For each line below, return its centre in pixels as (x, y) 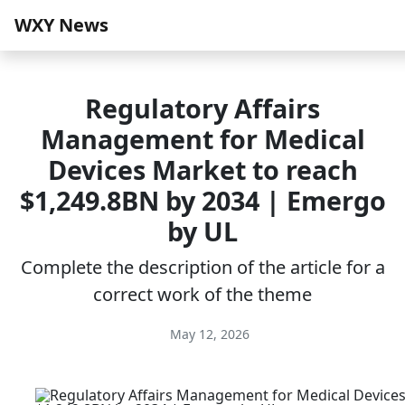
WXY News (61, 25)
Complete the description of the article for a (202, 267)
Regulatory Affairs (202, 108)
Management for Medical (202, 139)
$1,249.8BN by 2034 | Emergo (202, 200)
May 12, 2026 (208, 334)
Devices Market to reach (202, 170)
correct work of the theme (202, 294)
